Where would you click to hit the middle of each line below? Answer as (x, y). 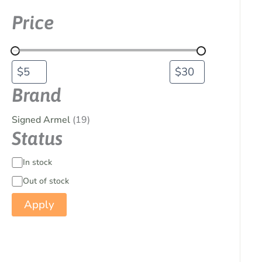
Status (37, 138)
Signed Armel (41, 120)
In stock (37, 162)
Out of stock (46, 181)
